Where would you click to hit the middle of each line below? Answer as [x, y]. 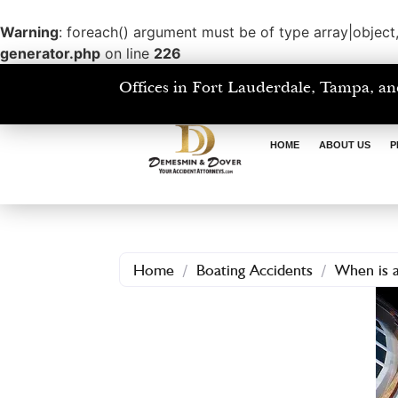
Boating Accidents [255, 270]
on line [127, 53]
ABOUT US [345, 145]
